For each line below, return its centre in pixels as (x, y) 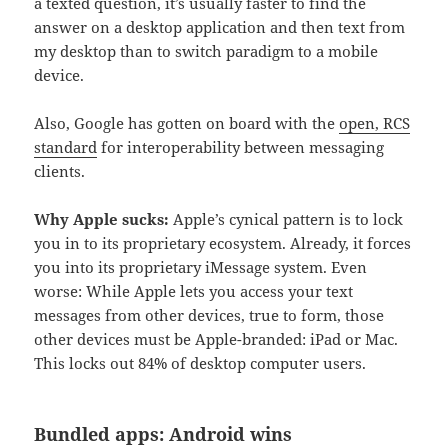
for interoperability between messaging (241, 147)
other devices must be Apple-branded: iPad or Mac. (216, 339)
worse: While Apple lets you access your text (194, 291)
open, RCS (375, 123)
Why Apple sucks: (102, 219)
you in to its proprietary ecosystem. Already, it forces (223, 243)
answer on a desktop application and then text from (220, 27)
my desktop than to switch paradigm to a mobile (206, 51)
